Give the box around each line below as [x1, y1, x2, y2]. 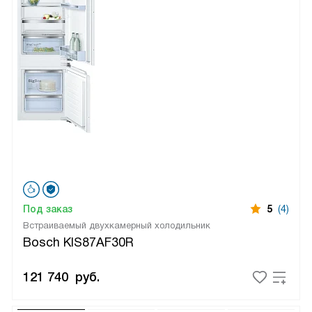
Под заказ [23, 203, 72, 214]
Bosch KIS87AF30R [23, 235, 134, 249]
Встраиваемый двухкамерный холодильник [23, 219, 210, 231]
